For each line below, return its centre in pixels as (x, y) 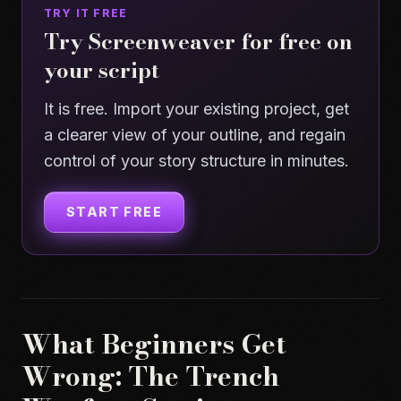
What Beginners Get (154, 344)
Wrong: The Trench (150, 376)
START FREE (114, 212)
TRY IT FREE (86, 13)
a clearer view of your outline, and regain (195, 135)
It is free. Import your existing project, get (196, 109)
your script (102, 70)
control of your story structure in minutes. (196, 161)
